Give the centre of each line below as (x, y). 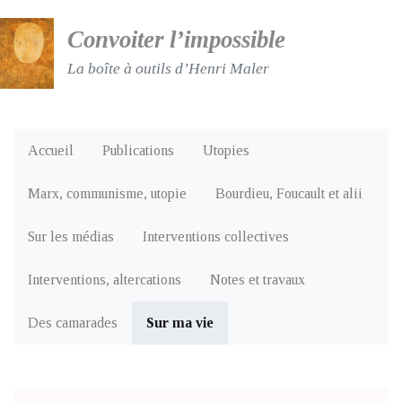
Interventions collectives (216, 236)
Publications (138, 150)
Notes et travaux (258, 280)
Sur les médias (71, 236)
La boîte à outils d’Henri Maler (168, 68)
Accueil (51, 150)
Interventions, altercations (105, 280)
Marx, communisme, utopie (107, 193)
